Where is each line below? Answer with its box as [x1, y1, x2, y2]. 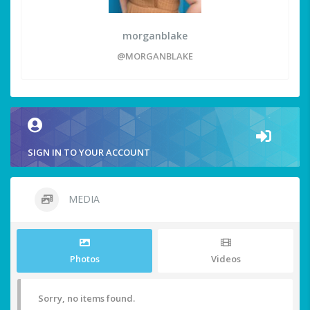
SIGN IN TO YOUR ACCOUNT [28, 146, 150, 159]
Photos [69, 253, 100, 266]
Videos [210, 253, 241, 266]
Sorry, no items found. [38, 292, 135, 305]
